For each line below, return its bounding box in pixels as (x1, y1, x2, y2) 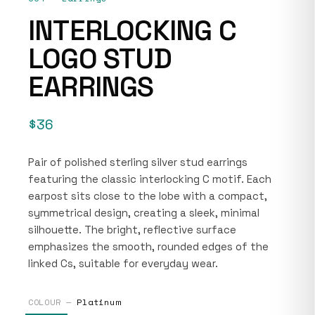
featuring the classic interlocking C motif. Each (28, 172, 271, 186)
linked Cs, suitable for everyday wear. (28, 256, 218, 270)
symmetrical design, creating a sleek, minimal (28, 205, 259, 219)
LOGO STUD (28, 40, 172, 77)
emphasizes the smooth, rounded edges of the (28, 239, 269, 253)
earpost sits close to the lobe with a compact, (28, 188, 267, 202)
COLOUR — (28, 295, 77, 308)
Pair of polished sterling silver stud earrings (28, 155, 247, 169)
